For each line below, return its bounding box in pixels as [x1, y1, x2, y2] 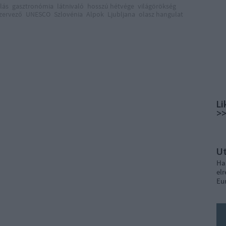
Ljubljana [107, 10, 135, 19]
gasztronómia [12, 2, 53, 11]
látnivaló [57, 2, 84, 11]
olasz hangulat [139, 10, 183, 19]
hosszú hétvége [87, 2, 134, 11]
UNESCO [26, 10, 50, 19]
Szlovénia [54, 10, 83, 19]
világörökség [138, 2, 176, 11]
